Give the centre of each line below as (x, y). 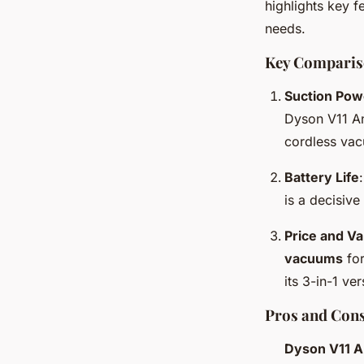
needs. (285, 29)
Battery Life (322, 178)
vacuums (314, 259)
